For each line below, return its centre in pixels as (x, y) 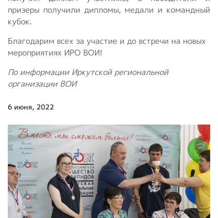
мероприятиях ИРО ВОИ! (55, 52)
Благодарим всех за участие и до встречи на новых (107, 41)
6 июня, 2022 (31, 107)
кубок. (20, 21)
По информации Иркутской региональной (88, 72)
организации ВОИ (42, 83)
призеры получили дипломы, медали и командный (109, 9)
